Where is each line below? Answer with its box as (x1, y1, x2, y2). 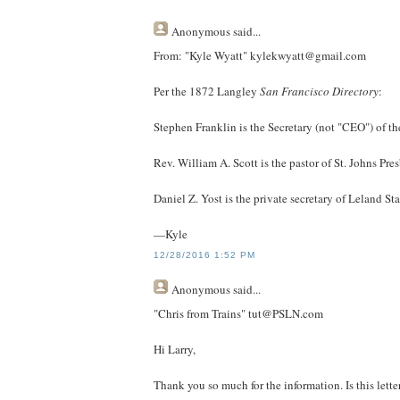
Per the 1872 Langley (154, 82, 260, 99)
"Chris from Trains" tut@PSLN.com (154, 304, 323, 321)
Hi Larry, (154, 340, 196, 357)
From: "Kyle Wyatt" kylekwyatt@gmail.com (154, 46, 366, 63)
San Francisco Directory (260, 82, 379, 99)
